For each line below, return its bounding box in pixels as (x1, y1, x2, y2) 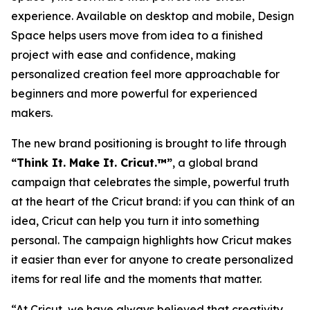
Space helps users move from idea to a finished (11, 28, 263, 42)
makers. (11, 105, 53, 120)
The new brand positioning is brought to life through (11, 136, 286, 150)
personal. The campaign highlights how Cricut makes (11, 232, 291, 247)
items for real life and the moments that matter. (11, 271, 262, 286)
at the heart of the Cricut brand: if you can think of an (11, 194, 295, 208)
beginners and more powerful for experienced (11, 86, 257, 100)
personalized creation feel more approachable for (11, 66, 280, 81)
